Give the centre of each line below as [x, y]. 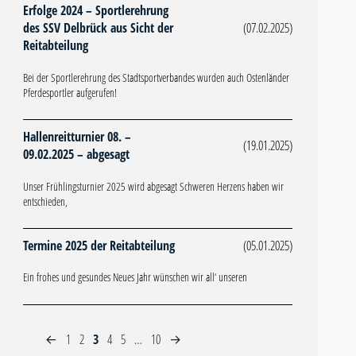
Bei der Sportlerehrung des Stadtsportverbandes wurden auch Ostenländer [156, 77]
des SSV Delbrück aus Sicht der [98, 28]
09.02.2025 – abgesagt [76, 155]
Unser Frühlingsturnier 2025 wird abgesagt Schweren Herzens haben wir [153, 186]
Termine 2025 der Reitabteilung [99, 246]
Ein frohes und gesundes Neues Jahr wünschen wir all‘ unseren [135, 277]
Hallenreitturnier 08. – [77, 137]
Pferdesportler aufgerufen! [70, 92]
